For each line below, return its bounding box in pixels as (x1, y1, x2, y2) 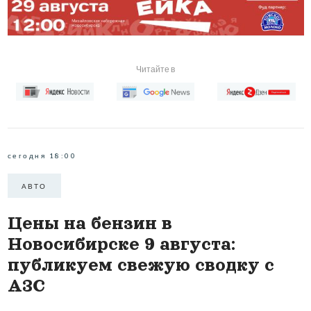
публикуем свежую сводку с (7, 255, 274, 275)
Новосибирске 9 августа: (7, 235, 235, 254)
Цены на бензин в (7, 214, 172, 233)
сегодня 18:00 (7, 151, 76, 160)
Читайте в (136, 63, 175, 74)
